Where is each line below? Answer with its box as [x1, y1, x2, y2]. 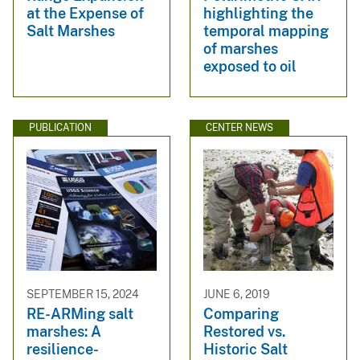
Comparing [203, 305, 279, 322]
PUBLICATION [29, 121, 92, 133]
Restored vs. [203, 322, 285, 340]
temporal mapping [203, 22, 329, 39]
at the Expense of [27, 4, 144, 22]
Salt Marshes [27, 22, 115, 39]
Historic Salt [203, 340, 288, 358]
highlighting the [203, 4, 313, 22]
